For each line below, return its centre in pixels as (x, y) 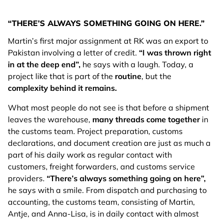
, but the (156, 76)
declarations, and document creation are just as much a (109, 143)
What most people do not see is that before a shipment (109, 108)
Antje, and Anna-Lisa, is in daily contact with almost (103, 214)
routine (128, 76)
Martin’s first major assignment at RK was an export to (108, 41)
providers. (27, 179)
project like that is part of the (61, 76)
